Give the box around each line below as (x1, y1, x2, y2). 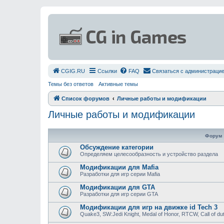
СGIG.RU (61, 68, 85, 74)
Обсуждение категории (80, 143, 153, 151)
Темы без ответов (48, 81, 93, 87)
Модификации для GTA (80, 183, 155, 191)
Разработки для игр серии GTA (80, 191, 158, 197)
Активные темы (98, 81, 138, 87)
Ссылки (97, 68, 117, 74)
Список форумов (61, 95, 109, 101)
